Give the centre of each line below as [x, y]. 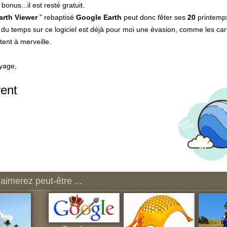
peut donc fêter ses [155, 17]
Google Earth [99, 17]
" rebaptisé [57, 17]
